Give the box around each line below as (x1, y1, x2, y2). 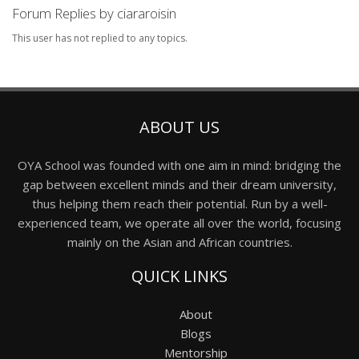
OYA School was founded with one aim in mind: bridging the (18, 156, 341, 173)
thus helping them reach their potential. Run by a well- (31, 195, 328, 212)
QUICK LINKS (131, 264, 228, 287)
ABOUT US (139, 115, 220, 138)
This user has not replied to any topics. (12, 30, 188, 45)
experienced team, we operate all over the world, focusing (18, 214, 341, 231)
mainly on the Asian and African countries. (67, 233, 292, 250)
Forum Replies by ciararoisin (12, 3, 176, 22)
